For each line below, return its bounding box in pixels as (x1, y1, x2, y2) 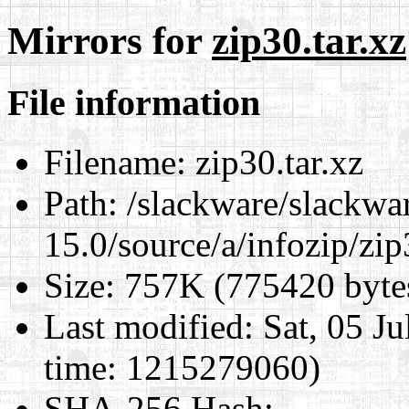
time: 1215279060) (44, 347, 320, 387)
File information (7, 81, 260, 123)
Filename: (44, 142, 186, 182)
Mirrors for (7, 18, 212, 62)
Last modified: (44, 306, 254, 346)
